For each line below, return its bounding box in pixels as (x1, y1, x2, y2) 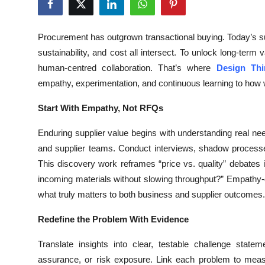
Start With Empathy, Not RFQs (38, 103, 163, 113)
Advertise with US (9, 66, 90, 78)
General (9, 240, 43, 252)
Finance (9, 153, 43, 165)
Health (9, 8, 38, 20)
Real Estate (9, 211, 59, 223)
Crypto (9, 95, 40, 107)
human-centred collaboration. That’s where (38, 63, 216, 73)
